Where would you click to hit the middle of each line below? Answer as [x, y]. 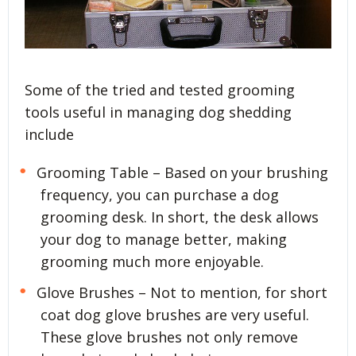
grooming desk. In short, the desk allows [180, 217]
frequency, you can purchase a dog [160, 195]
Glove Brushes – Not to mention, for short [182, 293]
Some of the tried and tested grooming [160, 90]
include [49, 135]
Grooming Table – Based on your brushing [182, 173]
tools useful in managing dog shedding [158, 112]
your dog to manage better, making [164, 240]
